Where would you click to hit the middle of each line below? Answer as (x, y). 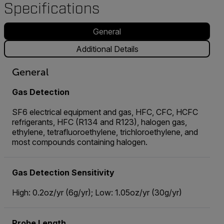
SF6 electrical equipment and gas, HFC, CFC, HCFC (105, 112)
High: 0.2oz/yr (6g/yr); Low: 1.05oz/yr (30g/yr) (97, 193)
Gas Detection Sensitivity (63, 173)
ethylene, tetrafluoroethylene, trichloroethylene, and (105, 132)
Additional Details (107, 49)
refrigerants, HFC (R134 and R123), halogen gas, (99, 122)
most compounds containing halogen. (80, 142)
